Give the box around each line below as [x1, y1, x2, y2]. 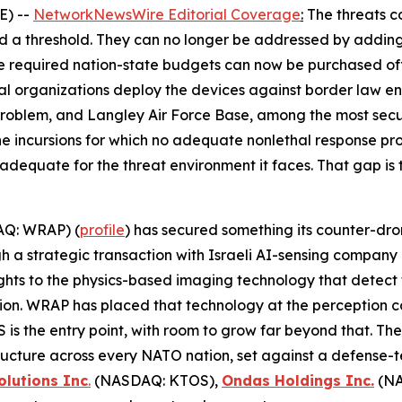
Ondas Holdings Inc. [222, 371, 374, 389]
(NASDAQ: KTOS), [91, 371, 222, 389]
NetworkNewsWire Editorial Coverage [33, 5, 301, 23]
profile [80, 221, 125, 239]
